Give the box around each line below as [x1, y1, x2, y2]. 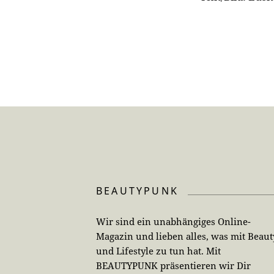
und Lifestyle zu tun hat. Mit [96, 245, 221, 257]
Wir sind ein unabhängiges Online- [96, 215, 251, 228]
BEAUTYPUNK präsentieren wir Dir [96, 259, 251, 272]
